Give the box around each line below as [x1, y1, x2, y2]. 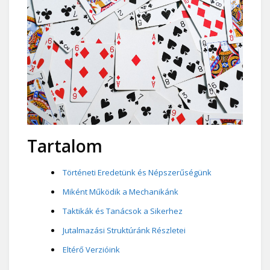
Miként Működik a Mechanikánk [63, 186, 178, 197]
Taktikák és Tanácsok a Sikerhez [63, 205, 183, 216]
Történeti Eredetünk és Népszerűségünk [63, 166, 212, 178]
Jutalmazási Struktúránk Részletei [63, 224, 186, 236]
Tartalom [27, 134, 102, 157]
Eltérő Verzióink [63, 243, 120, 255]
